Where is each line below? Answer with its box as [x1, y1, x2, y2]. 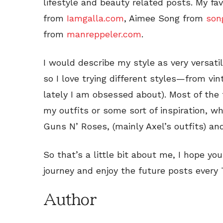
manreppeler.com [67, 28, 141, 39]
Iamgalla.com [67, 12, 124, 23]
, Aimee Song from [124, 12, 206, 23]
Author [43, 192, 96, 207]
